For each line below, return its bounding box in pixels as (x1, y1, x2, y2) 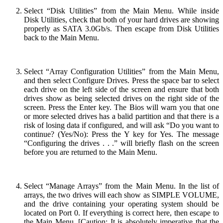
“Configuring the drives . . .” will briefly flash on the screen (24, 138, 219, 147)
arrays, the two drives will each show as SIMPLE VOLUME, (24, 190, 219, 199)
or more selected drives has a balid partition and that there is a (24, 111, 219, 120)
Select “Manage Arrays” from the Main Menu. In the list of (24, 181, 219, 190)
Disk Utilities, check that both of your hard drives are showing (24, 15, 219, 24)
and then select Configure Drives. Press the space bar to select (24, 76, 219, 85)
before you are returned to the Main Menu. (24, 147, 157, 156)
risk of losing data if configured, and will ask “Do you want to (24, 120, 219, 129)
